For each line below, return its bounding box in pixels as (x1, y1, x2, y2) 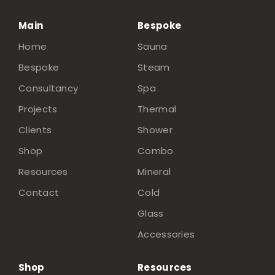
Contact (18, 186, 60, 199)
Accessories (137, 228, 195, 241)
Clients (18, 123, 52, 137)
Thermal (137, 103, 177, 116)
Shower (137, 123, 172, 137)
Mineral (137, 165, 171, 179)
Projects (18, 103, 58, 116)
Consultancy (18, 82, 79, 95)
